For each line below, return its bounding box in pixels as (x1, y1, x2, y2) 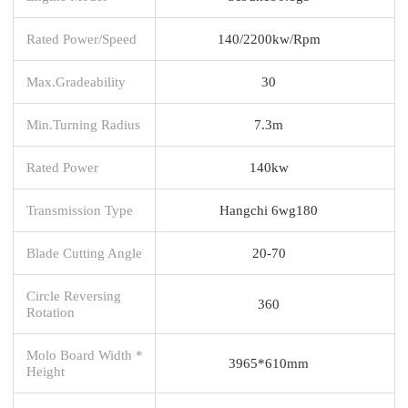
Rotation (26, 303, 75, 320)
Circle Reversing (26, 287, 121, 303)
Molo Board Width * (26, 346, 143, 362)
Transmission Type (26, 201, 133, 218)
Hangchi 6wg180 (219, 201, 318, 218)
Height (26, 362, 65, 379)
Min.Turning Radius (26, 116, 140, 132)
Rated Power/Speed (26, 30, 137, 46)
